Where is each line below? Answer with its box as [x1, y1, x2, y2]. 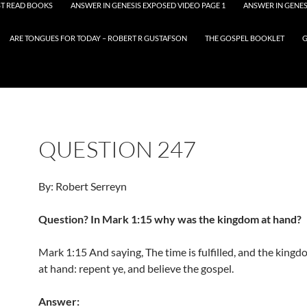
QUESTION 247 [38, 135, 196, 163]
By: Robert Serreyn [38, 180, 127, 193]
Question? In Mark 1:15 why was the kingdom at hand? [38, 212, 302, 225]
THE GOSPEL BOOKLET [205, 34, 284, 42]
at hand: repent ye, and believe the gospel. [38, 262, 234, 275]
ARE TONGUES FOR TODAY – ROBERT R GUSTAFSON [10, 34, 187, 42]
